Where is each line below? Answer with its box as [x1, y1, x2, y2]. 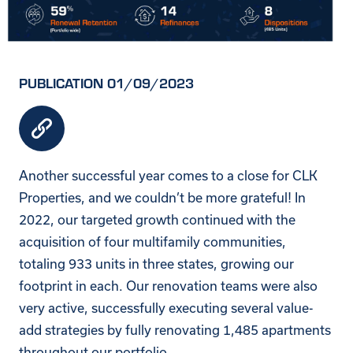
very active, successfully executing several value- [19, 300, 314, 315]
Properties [19, 190, 81, 205]
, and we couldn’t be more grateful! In [81, 190, 306, 205]
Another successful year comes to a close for [19, 168, 292, 183]
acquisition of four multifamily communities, [19, 234, 286, 249]
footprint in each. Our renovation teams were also [19, 278, 318, 293]
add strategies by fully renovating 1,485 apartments [19, 322, 331, 337]
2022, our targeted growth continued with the [19, 212, 295, 227]
